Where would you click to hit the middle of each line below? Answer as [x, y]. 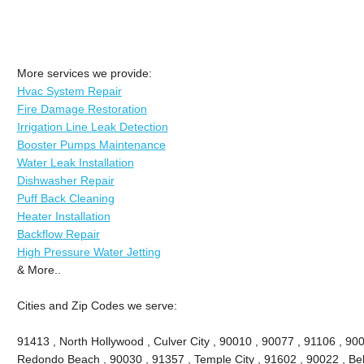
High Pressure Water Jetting [89, 251]
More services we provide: [84, 73]
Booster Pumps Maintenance [91, 144]
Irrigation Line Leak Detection [92, 126]
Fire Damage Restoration [82, 108]
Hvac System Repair [69, 91]
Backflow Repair [58, 234]
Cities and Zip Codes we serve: [97, 305]
